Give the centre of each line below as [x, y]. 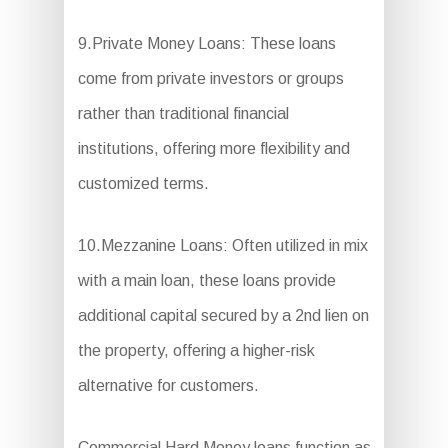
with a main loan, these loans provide [206, 281]
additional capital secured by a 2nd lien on [223, 316]
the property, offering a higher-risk [196, 351]
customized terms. [143, 184]
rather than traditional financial [183, 114]
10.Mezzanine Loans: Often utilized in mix [222, 246]
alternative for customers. [168, 386]
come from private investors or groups [210, 79]
